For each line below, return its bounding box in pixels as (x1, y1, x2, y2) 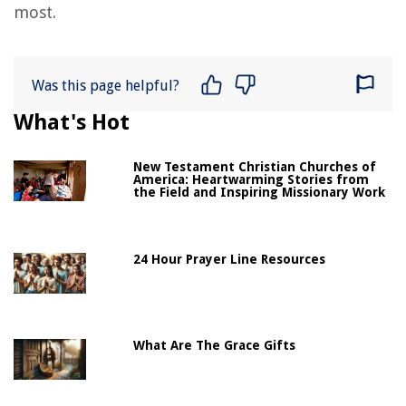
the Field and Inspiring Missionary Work (133, 184, 386, 199)
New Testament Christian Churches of (133, 159, 377, 174)
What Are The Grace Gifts (133, 337, 296, 353)
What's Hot (14, 109, 130, 135)
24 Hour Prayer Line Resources (133, 251, 326, 266)
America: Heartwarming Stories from (133, 171, 370, 187)
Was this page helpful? (32, 76, 179, 94)
